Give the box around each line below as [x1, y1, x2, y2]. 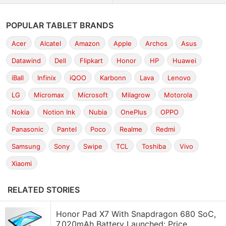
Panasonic [12, 125, 43, 133]
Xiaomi [12, 159, 32, 167]
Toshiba [142, 142, 166, 150]
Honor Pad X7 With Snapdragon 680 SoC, [56, 209, 216, 219]
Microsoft [78, 91, 108, 99]
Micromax [34, 91, 64, 99]
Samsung [12, 142, 40, 150]
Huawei [173, 56, 196, 65]
